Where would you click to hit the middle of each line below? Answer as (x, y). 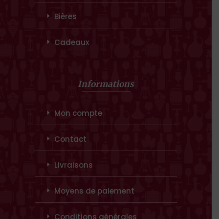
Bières (66, 17)
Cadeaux (72, 43)
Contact (70, 139)
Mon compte (78, 113)
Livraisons (74, 165)
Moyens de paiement (94, 191)
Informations (106, 84)
